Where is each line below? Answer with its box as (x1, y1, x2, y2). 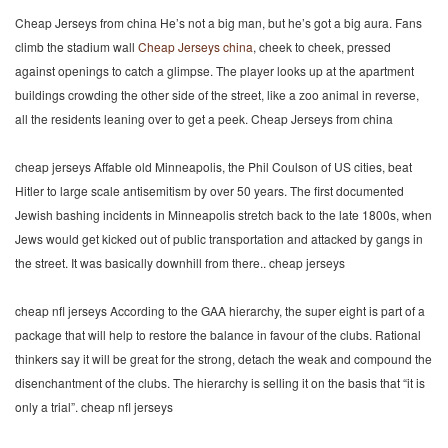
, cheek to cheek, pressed (253, 38, 391, 55)
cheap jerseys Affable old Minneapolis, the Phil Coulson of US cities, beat (15, 158, 412, 175)
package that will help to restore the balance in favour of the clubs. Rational (15, 326, 421, 343)
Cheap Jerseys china (138, 38, 253, 55)
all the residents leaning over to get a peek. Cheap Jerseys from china (15, 110, 393, 127)
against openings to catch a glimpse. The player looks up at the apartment (15, 62, 414, 79)
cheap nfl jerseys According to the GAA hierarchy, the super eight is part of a (15, 302, 425, 319)
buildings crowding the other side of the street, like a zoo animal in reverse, (15, 86, 419, 103)
